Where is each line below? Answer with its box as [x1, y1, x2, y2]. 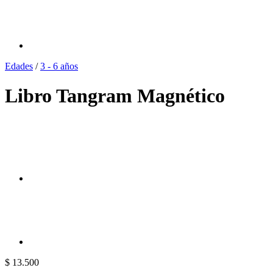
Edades [5, 61, 33, 71]
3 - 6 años [40, 61, 78, 71]
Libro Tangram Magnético [5, 85, 225, 107]
